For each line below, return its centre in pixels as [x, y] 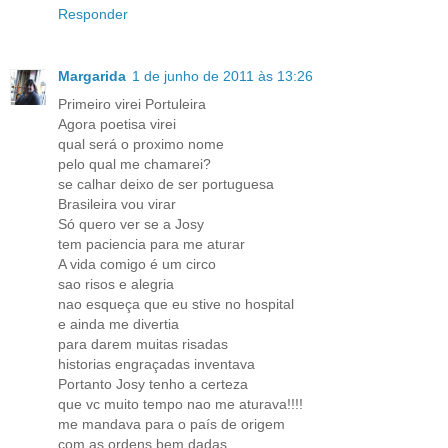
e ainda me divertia [118, 324]
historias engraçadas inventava [156, 364]
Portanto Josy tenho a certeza [153, 384]
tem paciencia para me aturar [151, 244]
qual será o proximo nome [141, 144]
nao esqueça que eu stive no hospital [176, 304]
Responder [93, 14]
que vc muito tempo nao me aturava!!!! [180, 404]
